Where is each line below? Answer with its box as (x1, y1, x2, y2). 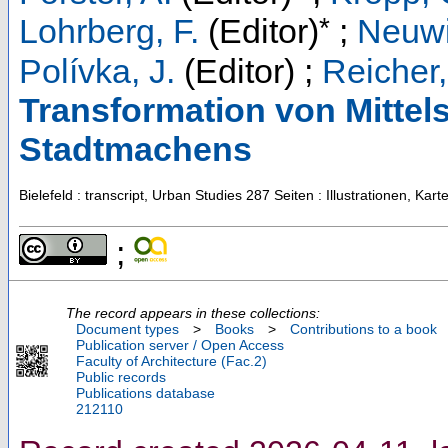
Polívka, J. (19, 52, 175, 91)
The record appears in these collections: (66, 305, 320, 322)
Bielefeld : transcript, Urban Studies (19, 187, 242, 204)
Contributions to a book (290, 321, 437, 338)
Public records (76, 369, 166, 386)
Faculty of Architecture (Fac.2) (76, 353, 267, 370)
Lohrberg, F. (19, 12, 199, 51)
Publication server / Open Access (76, 337, 284, 354)
